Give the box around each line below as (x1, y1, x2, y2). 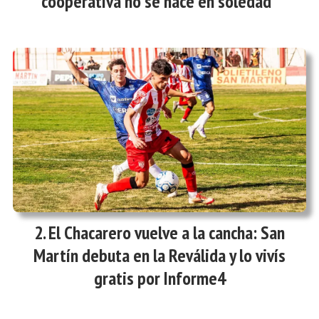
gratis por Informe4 (93, 266, 226, 291)
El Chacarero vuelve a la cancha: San (48, 221, 285, 245)
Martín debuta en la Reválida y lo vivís (33, 244, 286, 268)
